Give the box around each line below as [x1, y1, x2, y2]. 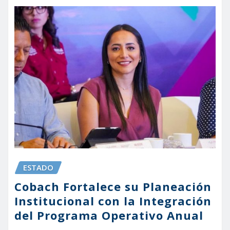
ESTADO [23, 162, 53, 173]
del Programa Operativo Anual [14, 207, 203, 223]
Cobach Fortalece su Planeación [14, 178, 212, 194]
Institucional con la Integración [14, 193, 212, 208]
